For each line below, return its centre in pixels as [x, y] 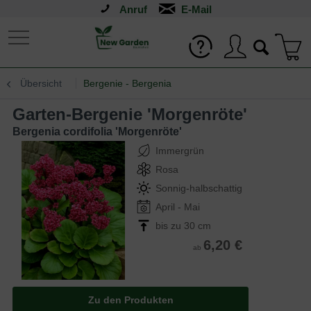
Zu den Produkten [131, 300]
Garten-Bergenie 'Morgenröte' [136, 114]
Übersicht [41, 83]
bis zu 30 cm [183, 226]
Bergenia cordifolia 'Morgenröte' [97, 132]
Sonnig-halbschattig [199, 188]
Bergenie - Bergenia [127, 83]
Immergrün [180, 151]
